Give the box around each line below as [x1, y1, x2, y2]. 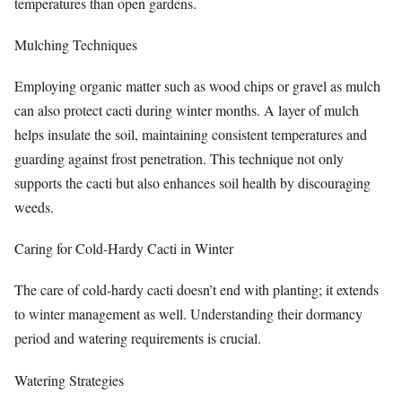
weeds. [14, 197, 54, 216]
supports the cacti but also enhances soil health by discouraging [14, 173, 371, 192]
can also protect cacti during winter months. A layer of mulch [14, 100, 359, 119]
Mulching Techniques [14, 34, 137, 54]
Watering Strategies [14, 370, 124, 389]
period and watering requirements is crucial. [14, 328, 261, 348]
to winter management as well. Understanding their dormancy [14, 304, 363, 324]
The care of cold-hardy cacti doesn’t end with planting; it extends [14, 280, 379, 300]
